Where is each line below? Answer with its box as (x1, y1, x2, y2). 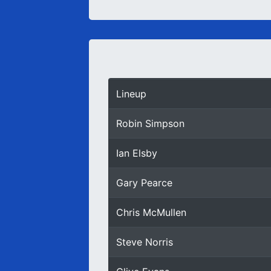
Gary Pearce (116, 177, 172, 189)
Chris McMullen (116, 206, 186, 218)
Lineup (116, 88, 146, 100)
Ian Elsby (116, 147, 157, 159)
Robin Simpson (116, 117, 184, 129)
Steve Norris (116, 236, 173, 248)
